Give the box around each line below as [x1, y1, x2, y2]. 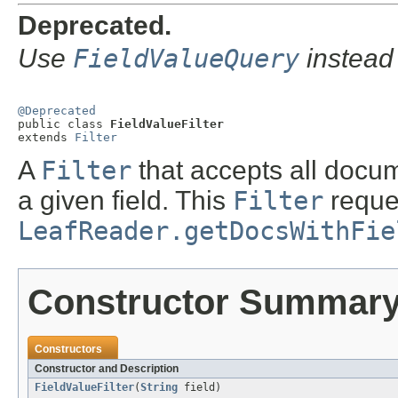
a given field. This [18, 186, 233, 216]
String [140, 381, 178, 394]
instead [299, 44, 394, 74]
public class [18, 117, 110, 131]
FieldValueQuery [73, 44, 299, 75]
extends [18, 131, 75, 145]
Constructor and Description [35, 362, 179, 376]
